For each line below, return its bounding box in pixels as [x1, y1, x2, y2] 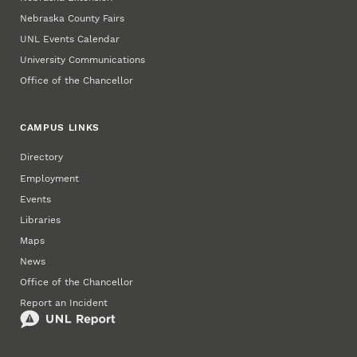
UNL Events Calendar [20, 33, 120, 45]
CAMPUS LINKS [20, 122, 100, 134]
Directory [20, 151, 64, 163]
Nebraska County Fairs [20, 13, 125, 25]
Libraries [20, 214, 61, 226]
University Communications [20, 54, 146, 66]
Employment [20, 172, 80, 184]
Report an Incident [20, 297, 108, 309]
